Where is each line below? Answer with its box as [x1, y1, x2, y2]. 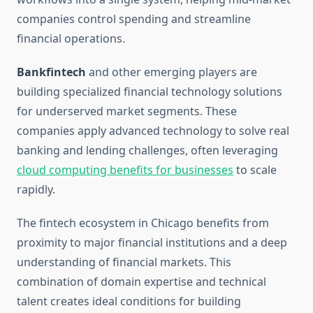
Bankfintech [17, 64, 86, 80]
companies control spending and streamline [17, 11, 251, 27]
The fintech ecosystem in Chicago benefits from [17, 215, 269, 231]
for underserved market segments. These [17, 103, 237, 119]
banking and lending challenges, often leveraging [17, 143, 278, 159]
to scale [233, 162, 277, 178]
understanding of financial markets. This [17, 254, 231, 270]
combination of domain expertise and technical [17, 274, 266, 290]
